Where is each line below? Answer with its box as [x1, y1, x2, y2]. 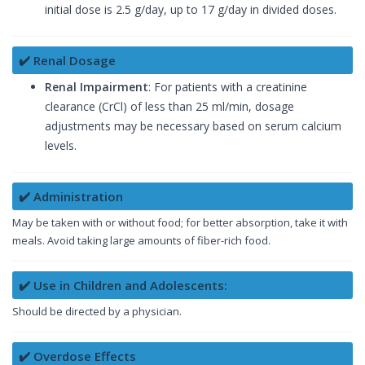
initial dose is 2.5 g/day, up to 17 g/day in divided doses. [45, 2, 336, 18]
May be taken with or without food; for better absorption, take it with [12, 215, 348, 231]
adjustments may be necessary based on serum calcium [45, 118, 341, 134]
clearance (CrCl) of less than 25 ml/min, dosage [45, 99, 294, 115]
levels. [45, 138, 77, 154]
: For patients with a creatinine [148, 79, 307, 95]
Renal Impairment [45, 79, 148, 95]
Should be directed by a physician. [12, 304, 182, 319]
